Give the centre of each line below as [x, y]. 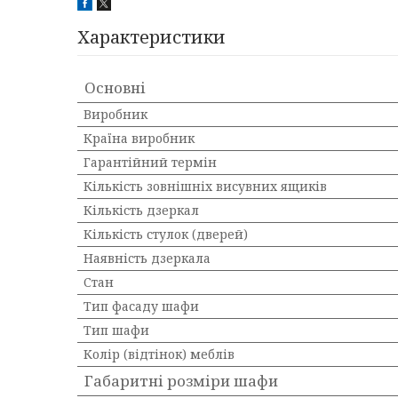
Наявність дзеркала [147, 258]
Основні [115, 88]
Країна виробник [139, 138]
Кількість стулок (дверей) [166, 234]
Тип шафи [116, 330]
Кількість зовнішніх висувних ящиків [205, 186]
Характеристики [151, 37]
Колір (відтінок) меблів [159, 354]
